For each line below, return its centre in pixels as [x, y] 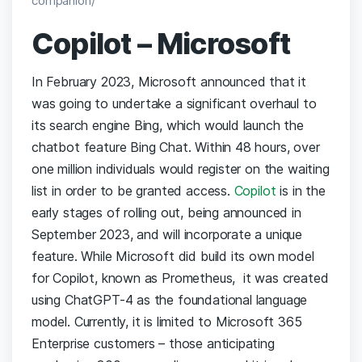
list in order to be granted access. [133, 190]
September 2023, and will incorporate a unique [167, 234]
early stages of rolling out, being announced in [166, 212]
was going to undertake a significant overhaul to [174, 103]
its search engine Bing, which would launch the [168, 125]
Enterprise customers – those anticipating [153, 343]
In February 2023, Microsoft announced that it [169, 81]
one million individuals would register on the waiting [181, 168]
